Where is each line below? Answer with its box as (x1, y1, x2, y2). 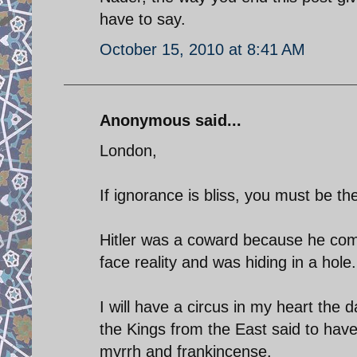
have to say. (100, 10, 186, 28)
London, (100, 141, 157, 159)
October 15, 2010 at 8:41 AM (100, 40, 305, 58)
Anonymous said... (100, 111, 241, 129)
